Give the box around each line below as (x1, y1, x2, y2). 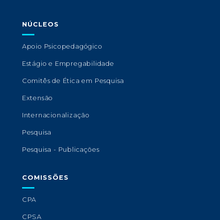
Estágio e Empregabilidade (22, 60, 114, 68)
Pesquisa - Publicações (22, 146, 100, 154)
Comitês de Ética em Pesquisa (22, 77, 125, 85)
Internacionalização (22, 111, 90, 119)
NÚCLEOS (22, 21, 59, 28)
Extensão (22, 94, 54, 102)
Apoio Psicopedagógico (22, 43, 103, 51)
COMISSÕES (22, 174, 69, 182)
